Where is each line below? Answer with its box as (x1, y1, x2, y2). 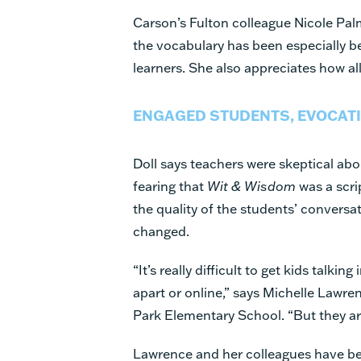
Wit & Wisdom (207, 176, 296, 194)
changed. (133, 222, 189, 239)
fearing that (133, 176, 207, 194)
